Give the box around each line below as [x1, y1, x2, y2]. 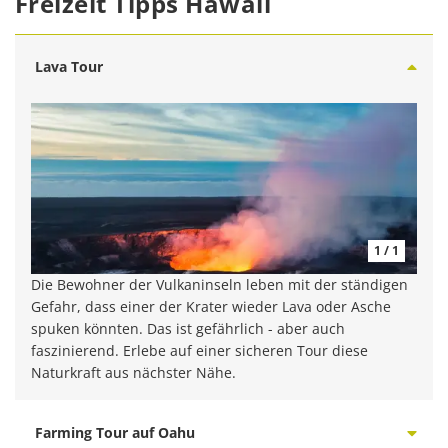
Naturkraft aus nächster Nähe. [31, 363, 236, 382]
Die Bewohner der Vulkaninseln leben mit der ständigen [31, 275, 408, 294]
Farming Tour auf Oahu [35, 423, 195, 442]
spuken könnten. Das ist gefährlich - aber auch [31, 319, 345, 338]
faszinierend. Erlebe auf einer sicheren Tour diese [31, 341, 368, 360]
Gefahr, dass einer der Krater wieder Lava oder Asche [31, 297, 391, 316]
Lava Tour [35, 57, 103, 76]
